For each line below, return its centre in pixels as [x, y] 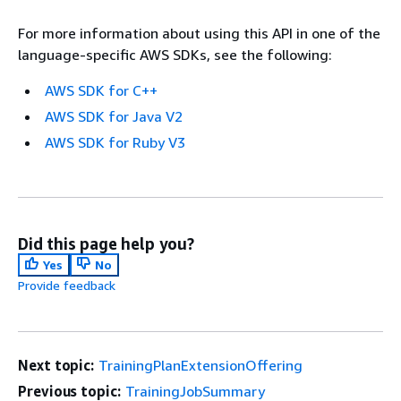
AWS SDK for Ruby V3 [115, 143]
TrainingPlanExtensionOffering [201, 366]
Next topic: [56, 366]
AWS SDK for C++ [101, 91]
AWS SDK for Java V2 [114, 117]
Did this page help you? [106, 244]
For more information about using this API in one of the [199, 34]
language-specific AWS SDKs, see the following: [175, 55]
